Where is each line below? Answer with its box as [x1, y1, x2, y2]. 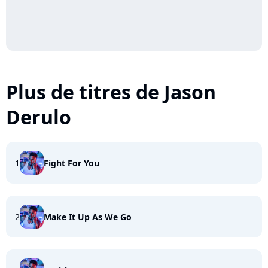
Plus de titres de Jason [6, 79, 216, 105]
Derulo [6, 104, 71, 130]
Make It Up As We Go [44, 211, 132, 223]
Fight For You [44, 157, 99, 169]
